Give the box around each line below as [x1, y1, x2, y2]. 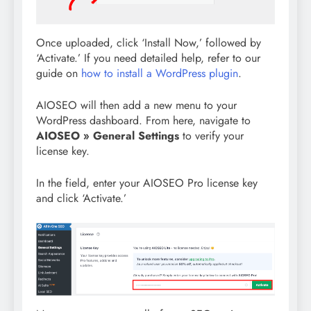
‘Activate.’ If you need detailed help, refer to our [36, 50, 260, 67]
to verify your [179, 128, 244, 144]
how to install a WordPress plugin [81, 65, 238, 82]
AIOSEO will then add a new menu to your [36, 97, 237, 114]
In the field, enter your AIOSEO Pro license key [36, 175, 258, 192]
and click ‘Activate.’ [36, 190, 126, 207]
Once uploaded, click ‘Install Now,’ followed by [36, 35, 261, 51]
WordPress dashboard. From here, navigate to [36, 112, 251, 129]
